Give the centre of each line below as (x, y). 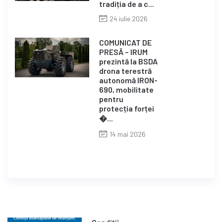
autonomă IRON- (128, 80)
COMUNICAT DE (125, 42)
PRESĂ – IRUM (123, 52)
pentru (111, 99)
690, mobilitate (126, 89)
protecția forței (127, 108)
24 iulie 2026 (129, 19)
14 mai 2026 (128, 134)
